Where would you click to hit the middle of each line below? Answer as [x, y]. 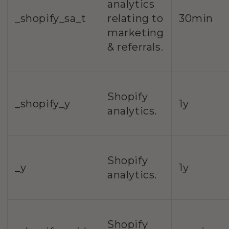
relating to [135, 18]
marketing [136, 32]
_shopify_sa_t [51, 18]
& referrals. [135, 47]
